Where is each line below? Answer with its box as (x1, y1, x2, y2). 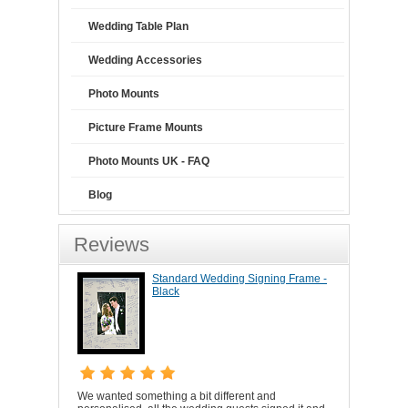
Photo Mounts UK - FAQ (88, 154, 209, 168)
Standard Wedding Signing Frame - (152, 271, 327, 285)
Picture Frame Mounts (88, 120, 203, 134)
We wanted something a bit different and (77, 389, 276, 403)
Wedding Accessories (88, 53, 202, 66)
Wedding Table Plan (88, 19, 189, 33)
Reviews (74, 232, 149, 256)
